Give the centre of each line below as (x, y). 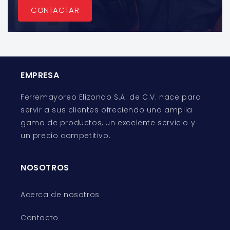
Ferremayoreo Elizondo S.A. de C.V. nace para (111, 97)
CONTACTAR (55, 10)
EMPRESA (40, 75)
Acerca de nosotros (60, 195)
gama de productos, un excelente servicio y (108, 123)
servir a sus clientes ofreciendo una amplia (107, 110)
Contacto (40, 218)
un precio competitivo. (66, 136)
